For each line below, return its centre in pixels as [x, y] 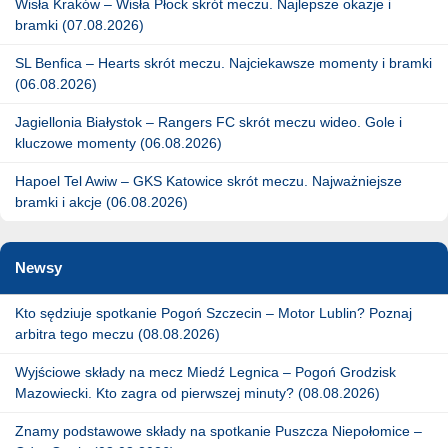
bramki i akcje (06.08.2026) [101, 201]
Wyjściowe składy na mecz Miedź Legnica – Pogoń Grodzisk [205, 371]
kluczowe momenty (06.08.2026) [118, 142]
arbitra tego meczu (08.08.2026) [117, 333]
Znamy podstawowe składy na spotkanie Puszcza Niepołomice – [218, 430]
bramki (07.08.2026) [79, 24]
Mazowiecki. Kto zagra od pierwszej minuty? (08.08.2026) [197, 392]
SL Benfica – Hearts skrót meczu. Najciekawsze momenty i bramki [223, 62]
